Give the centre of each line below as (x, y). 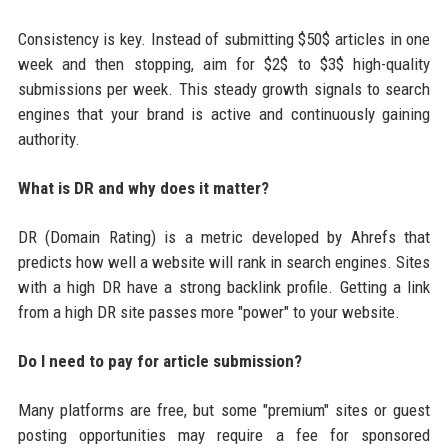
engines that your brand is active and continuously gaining (224, 113)
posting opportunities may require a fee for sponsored (224, 434)
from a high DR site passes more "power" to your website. (208, 311)
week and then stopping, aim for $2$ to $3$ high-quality (224, 63)
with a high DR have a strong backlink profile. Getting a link (224, 286)
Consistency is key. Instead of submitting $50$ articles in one (224, 38)
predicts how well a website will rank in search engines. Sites (224, 261)
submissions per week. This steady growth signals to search (224, 88)
